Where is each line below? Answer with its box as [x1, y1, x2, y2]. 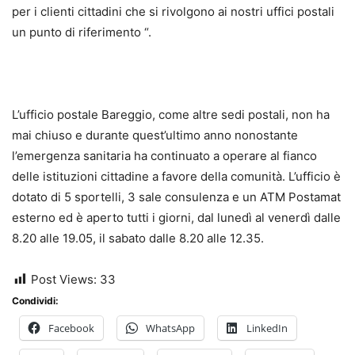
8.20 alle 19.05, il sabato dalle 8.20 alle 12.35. [12, 230, 264, 246]
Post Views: [31, 271, 97, 287]
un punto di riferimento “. [12, 24, 151, 40]
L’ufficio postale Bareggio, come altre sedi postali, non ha [12, 106, 330, 122]
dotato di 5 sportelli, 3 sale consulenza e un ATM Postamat [12, 189, 341, 204]
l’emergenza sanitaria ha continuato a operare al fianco [12, 147, 317, 163]
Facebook [48, 320, 94, 335]
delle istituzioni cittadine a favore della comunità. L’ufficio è [12, 168, 341, 184]
